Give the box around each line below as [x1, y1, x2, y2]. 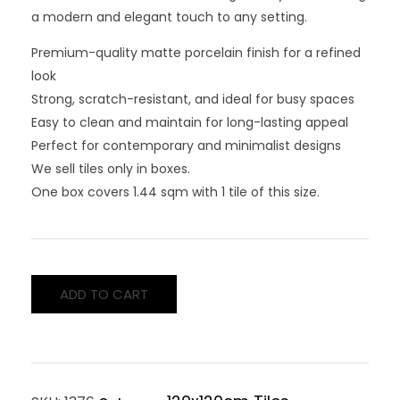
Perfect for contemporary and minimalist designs [31, 136, 341, 154]
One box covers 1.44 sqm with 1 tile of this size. [31, 182, 320, 201]
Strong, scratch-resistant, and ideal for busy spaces [31, 89, 354, 108]
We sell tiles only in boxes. [31, 159, 190, 178]
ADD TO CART [60, 284, 148, 304]
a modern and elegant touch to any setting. [31, 7, 307, 26]
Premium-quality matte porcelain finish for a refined [31, 43, 361, 62]
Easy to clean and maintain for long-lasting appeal [31, 112, 348, 131]
